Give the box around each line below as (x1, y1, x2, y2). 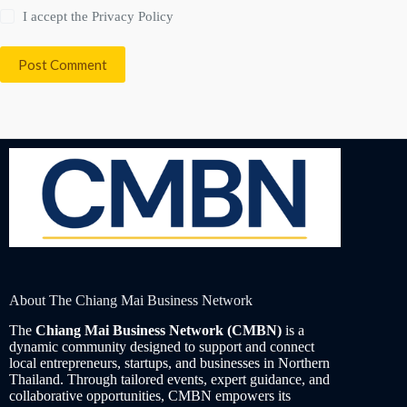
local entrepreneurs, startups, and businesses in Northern (9, 355, 330, 372)
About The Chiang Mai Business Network (9, 293, 253, 309)
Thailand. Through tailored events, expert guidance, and (9, 372, 330, 388)
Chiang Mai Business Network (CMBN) (35, 323, 282, 339)
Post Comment (18, 56, 107, 74)
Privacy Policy (92, 9, 174, 25)
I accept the (23, 9, 93, 25)
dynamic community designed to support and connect (9, 339, 314, 355)
